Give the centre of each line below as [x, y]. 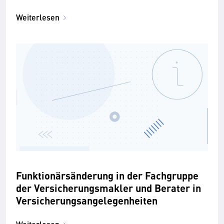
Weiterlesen [38, 17]
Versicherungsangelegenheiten [87, 200]
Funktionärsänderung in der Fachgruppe [107, 175]
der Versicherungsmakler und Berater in [108, 188]
